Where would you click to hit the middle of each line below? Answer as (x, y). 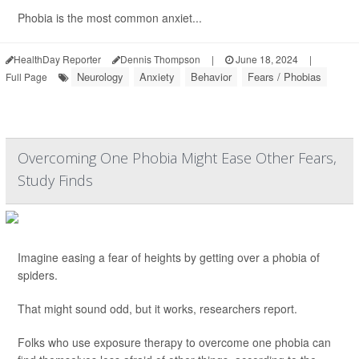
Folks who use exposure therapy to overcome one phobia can (174, 342)
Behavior (211, 77)
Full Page (26, 77)
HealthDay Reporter (57, 59)
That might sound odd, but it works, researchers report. (157, 309)
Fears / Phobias (284, 77)
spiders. (38, 275)
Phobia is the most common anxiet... (110, 18)
